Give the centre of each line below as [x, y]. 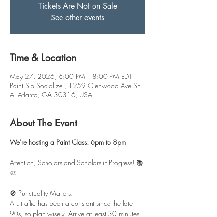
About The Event [43, 123]
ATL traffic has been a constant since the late [72, 203]
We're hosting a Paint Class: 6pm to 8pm [68, 142]
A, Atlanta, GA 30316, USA [51, 94]
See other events [77, 17]
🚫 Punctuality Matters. [41, 193]
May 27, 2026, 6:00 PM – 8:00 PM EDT [71, 76]
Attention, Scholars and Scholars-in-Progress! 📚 [77, 162]
